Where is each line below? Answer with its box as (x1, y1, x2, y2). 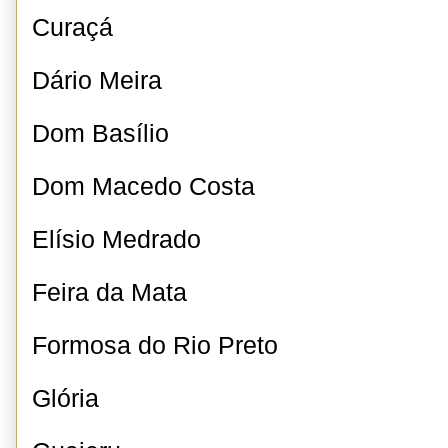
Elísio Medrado (32, 226, 201, 253)
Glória (32, 385, 99, 412)
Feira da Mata (32, 279, 187, 306)
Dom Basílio (32, 120, 169, 147)
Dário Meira (32, 67, 162, 94)
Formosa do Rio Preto (32, 332, 278, 359)
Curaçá (32, 14, 113, 41)
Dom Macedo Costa (32, 173, 255, 200)
